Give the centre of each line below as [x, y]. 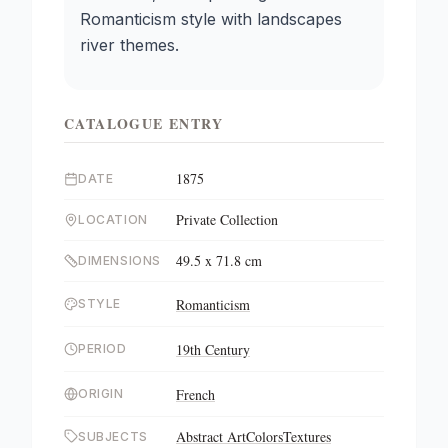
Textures [307, 436]
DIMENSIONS [119, 260]
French [195, 394]
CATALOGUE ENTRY [143, 123]
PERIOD [102, 348]
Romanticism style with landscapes [211, 19]
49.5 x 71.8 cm [219, 260]
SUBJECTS [113, 436]
